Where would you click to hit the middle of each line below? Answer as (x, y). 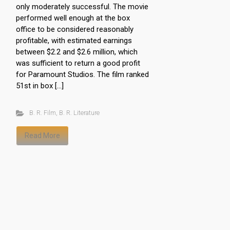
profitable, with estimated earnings (74, 40)
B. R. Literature (79, 112)
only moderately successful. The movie (82, 6)
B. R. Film (42, 112)
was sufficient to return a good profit (78, 63)
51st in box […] (40, 85)
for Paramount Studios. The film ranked (82, 74)
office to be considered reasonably (75, 29)
